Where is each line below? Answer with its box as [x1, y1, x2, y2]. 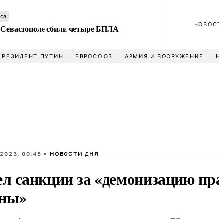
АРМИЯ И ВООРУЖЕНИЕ [124, 53, 204, 60]
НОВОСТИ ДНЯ [50, 151, 99, 157]
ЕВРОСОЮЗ [75, 53, 113, 60]
